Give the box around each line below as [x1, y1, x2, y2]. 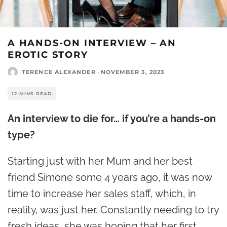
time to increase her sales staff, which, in [8, 187, 196, 200]
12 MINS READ [12, 91, 52, 96]
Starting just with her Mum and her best [8, 155, 193, 167]
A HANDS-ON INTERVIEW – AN [8, 37, 176, 49]
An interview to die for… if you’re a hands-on [8, 112, 216, 125]
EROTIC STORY [8, 49, 88, 60]
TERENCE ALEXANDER [22, 68, 96, 75]
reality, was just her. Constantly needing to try [8, 204, 219, 216]
